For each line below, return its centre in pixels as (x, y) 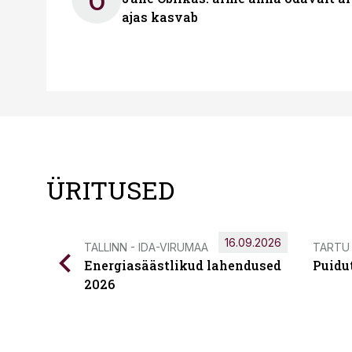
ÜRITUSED (110, 190)
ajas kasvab (160, 17)
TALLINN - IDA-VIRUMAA (146, 247)
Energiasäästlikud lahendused (183, 265)
